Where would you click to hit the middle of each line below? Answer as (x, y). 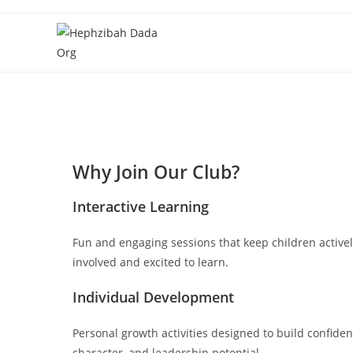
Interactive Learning (141, 206)
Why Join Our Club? (156, 172)
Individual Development (153, 297)
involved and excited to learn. (150, 262)
